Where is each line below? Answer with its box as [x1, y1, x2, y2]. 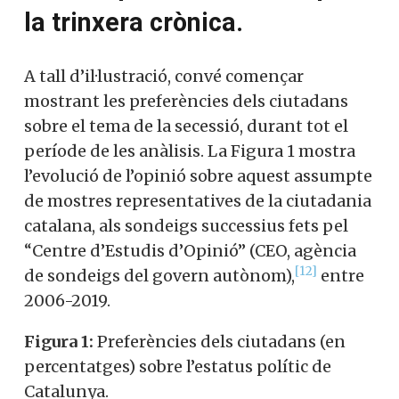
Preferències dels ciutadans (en [94, 330, 346, 352]
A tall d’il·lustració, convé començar [24, 65, 304, 86]
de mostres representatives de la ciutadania [24, 190, 371, 211]
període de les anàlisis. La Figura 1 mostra [24, 140, 355, 161]
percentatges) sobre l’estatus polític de [24, 355, 331, 377]
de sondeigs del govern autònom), [24, 265, 295, 286]
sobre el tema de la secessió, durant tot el [24, 115, 348, 136]
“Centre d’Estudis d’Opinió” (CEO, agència [24, 240, 356, 261]
